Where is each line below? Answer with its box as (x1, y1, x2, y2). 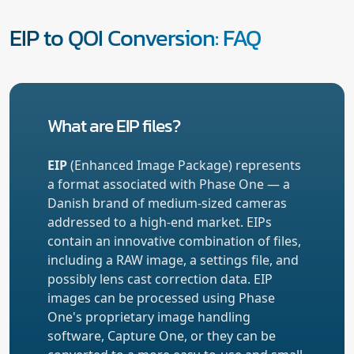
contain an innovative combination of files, (47, 232, 301, 250)
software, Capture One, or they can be (47, 326, 276, 345)
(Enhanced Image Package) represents (67, 156, 301, 174)
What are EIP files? (47, 111, 180, 139)
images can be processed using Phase (47, 288, 275, 307)
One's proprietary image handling (47, 307, 250, 326)
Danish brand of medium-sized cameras (47, 194, 287, 212)
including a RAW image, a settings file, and (47, 250, 299, 269)
